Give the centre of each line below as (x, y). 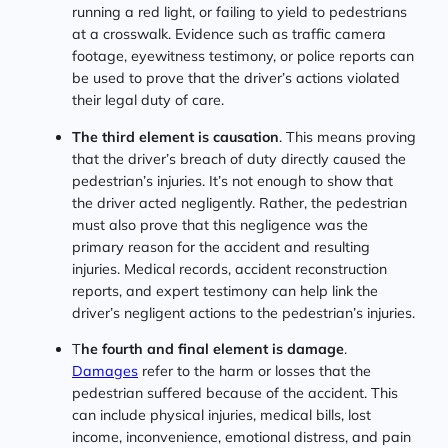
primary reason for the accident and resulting (221, 246)
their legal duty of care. (148, 100)
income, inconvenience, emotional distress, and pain (241, 436)
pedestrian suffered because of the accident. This (235, 392)
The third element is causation (175, 136)
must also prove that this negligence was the (220, 224)
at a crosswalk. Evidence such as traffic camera (229, 34)
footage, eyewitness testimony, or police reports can (243, 56)
